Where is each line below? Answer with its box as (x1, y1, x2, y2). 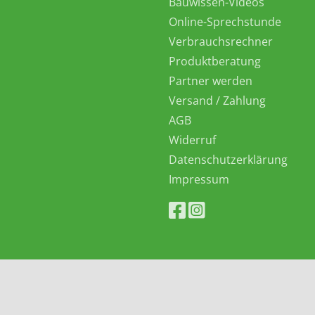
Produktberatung (169, 53, 261, 69)
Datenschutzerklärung (169, 152, 288, 167)
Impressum (169, 172, 229, 187)
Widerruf (169, 132, 216, 148)
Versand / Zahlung (169, 93, 266, 108)
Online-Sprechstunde (169, 14, 281, 30)
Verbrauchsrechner (169, 34, 273, 49)
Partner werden (169, 73, 252, 89)
